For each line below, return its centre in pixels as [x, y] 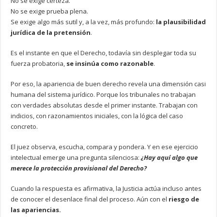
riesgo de [183, 199]
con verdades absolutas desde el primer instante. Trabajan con [104, 105]
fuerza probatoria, [39, 63]
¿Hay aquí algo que [170, 157]
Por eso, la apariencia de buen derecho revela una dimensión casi [108, 84]
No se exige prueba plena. [50, 11]
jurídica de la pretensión [51, 32]
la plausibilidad [181, 22]
